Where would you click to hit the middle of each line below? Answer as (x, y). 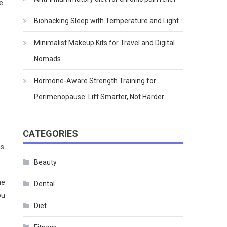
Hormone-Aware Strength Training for (95, 80)
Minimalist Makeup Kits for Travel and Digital (105, 42)
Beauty (46, 162)
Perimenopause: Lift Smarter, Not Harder (99, 97)
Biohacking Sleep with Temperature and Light (107, 21)
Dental (45, 184)
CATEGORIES (51, 133)
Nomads (48, 59)
